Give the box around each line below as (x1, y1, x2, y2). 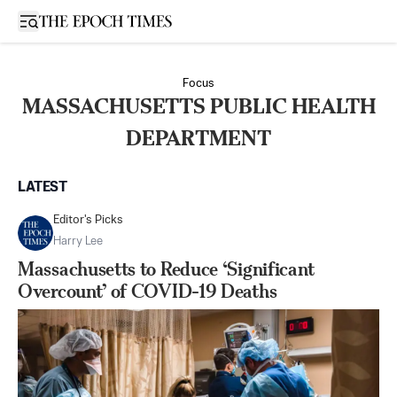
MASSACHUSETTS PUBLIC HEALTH (21, 94, 376, 119)
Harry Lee (53, 236, 103, 247)
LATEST (18, 181, 67, 195)
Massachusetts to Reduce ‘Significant (18, 258, 315, 280)
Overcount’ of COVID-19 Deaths (18, 280, 277, 302)
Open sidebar (27, 13, 104, 27)
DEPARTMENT (126, 126, 271, 151)
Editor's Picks (53, 214, 123, 226)
